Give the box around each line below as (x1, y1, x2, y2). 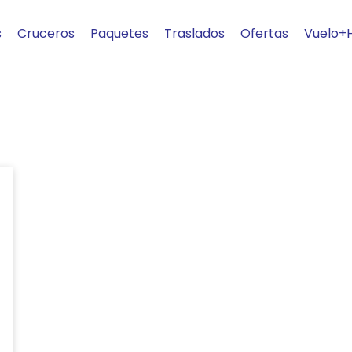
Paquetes (90, 24, 148, 42)
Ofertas (240, 24, 288, 42)
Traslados (164, 24, 225, 42)
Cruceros (17, 24, 75, 42)
